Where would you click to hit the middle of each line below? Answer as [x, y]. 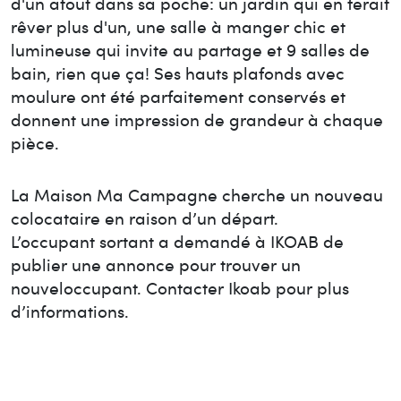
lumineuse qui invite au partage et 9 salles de [190, 49]
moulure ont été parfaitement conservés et [178, 96]
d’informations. [70, 311]
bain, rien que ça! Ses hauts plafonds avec [178, 73]
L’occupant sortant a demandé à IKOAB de [177, 241]
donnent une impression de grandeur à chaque [197, 119]
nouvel [37, 287]
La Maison [51, 194]
